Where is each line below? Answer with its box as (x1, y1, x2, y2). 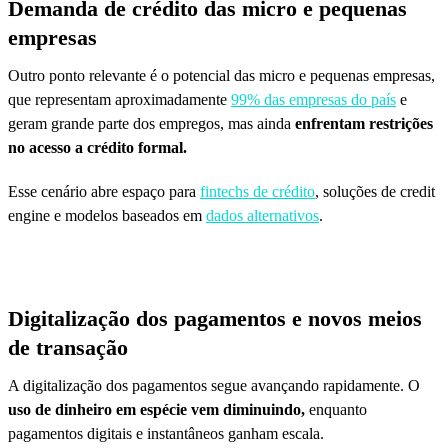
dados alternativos (206, 206, 319, 224)
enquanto (309, 400, 367, 418)
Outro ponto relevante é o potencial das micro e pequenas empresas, (8, 66, 435, 84)
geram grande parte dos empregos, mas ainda (8, 114, 291, 132)
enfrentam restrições (291, 114, 433, 132)
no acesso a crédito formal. (8, 138, 187, 156)
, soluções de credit (315, 182, 435, 200)
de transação (8, 334, 128, 360)
